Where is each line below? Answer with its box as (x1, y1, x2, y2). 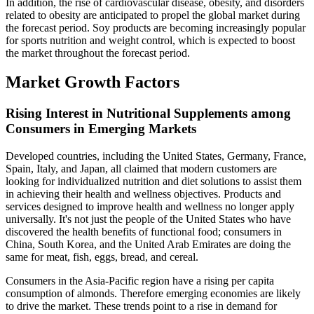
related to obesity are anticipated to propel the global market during (6, 8, 300, 21)
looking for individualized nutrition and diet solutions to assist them (6, 175, 301, 188)
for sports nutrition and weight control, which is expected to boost (6, 34, 295, 46)
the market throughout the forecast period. (6, 46, 190, 59)
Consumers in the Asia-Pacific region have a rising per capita (6, 275, 274, 287)
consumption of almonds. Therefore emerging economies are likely (6, 287, 301, 300)
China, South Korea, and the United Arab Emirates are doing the (6, 238, 291, 251)
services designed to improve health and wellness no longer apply (6, 200, 294, 213)
